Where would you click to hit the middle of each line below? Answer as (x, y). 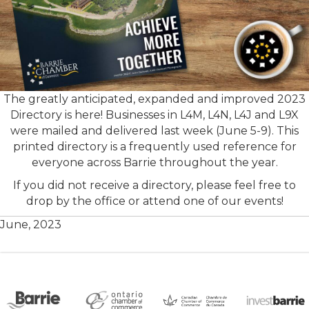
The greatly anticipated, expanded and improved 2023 (154, 99)
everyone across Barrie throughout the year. (154, 163)
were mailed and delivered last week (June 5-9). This (154, 131)
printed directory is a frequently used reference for (154, 147)
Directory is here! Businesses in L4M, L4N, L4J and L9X (154, 115)
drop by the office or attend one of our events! (154, 201)
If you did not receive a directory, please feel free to (154, 186)
